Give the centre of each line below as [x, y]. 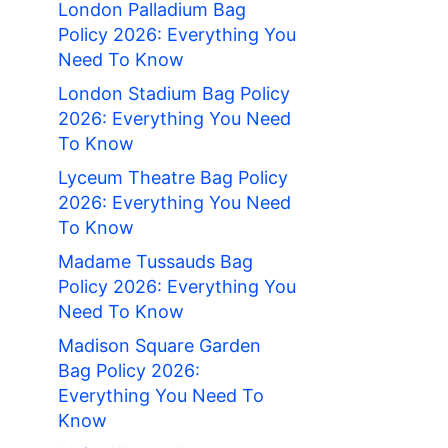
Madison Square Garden [159, 346]
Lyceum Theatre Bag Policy [173, 178]
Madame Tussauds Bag [155, 262]
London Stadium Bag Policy [174, 94]
